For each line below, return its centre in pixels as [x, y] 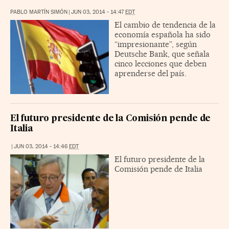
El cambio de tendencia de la [165, 25]
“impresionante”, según [156, 44]
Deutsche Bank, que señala [162, 54]
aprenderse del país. [151, 73]
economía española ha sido [163, 34]
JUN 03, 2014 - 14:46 [41, 146]
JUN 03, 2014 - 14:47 [98, 12]
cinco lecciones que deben [161, 63]
